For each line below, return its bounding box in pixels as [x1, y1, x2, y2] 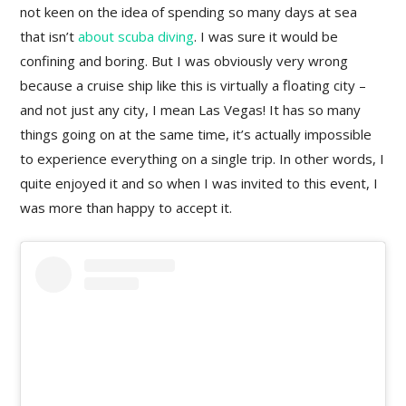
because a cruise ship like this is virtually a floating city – [20, 75, 367, 94]
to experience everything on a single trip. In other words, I [20, 149, 385, 168]
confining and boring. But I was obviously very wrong [20, 51, 349, 70]
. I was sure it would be [194, 26, 339, 45]
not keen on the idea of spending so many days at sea [20, 2, 358, 21]
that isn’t [20, 26, 79, 45]
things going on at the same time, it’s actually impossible [20, 124, 372, 143]
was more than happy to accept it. [20, 198, 233, 217]
